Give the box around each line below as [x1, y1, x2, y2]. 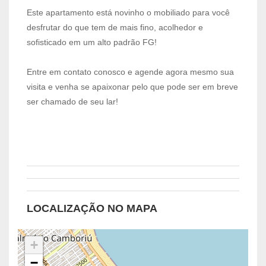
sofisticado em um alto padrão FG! [27, 37, 157, 47]
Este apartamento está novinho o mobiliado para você [27, 7, 230, 17]
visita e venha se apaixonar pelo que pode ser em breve [27, 81, 238, 91]
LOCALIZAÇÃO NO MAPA [27, 202, 157, 214]
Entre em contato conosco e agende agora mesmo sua [27, 66, 234, 77]
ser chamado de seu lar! [27, 96, 118, 106]
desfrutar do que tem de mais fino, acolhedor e [27, 22, 203, 32]
